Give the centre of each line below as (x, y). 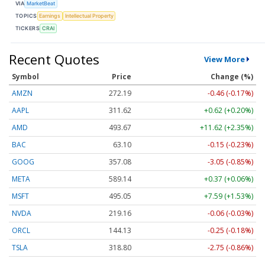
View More (224, 59)
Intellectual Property (89, 16)
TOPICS (26, 16)
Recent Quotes (54, 59)
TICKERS (28, 28)
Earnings (50, 16)
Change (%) (232, 76)
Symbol (25, 76)
